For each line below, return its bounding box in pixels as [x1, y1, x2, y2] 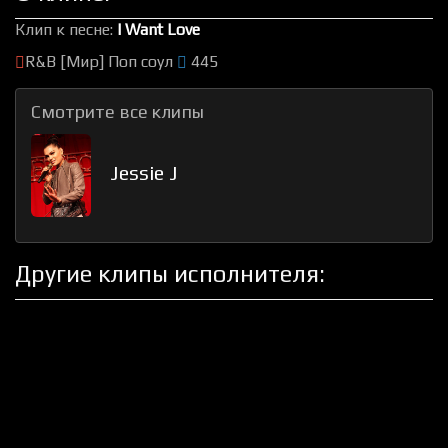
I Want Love [117, 20, 200, 39]
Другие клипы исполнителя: [15, 260, 325, 288]
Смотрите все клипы [31, 101, 204, 122]
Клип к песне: [15, 20, 117, 39]
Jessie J [110, 160, 178, 184]
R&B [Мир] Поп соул [25, 52, 177, 71]
